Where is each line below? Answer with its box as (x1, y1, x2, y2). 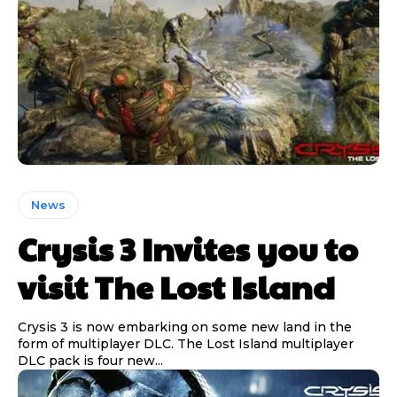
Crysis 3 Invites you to (18, 226, 358, 271)
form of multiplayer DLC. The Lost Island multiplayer (18, 336, 354, 353)
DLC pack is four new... (18, 353, 163, 370)
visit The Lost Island (18, 264, 335, 309)
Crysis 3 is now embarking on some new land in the (18, 319, 352, 336)
